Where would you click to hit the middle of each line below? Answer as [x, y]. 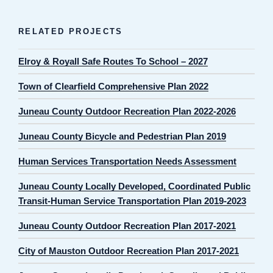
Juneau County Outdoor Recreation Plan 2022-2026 [127, 111]
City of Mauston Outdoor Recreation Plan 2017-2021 [129, 250]
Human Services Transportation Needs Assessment [127, 161]
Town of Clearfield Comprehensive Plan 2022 [113, 86]
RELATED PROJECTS [71, 31]
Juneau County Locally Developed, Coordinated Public [134, 186]
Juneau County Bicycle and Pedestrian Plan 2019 [122, 136]
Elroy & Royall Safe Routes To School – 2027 [113, 61]
